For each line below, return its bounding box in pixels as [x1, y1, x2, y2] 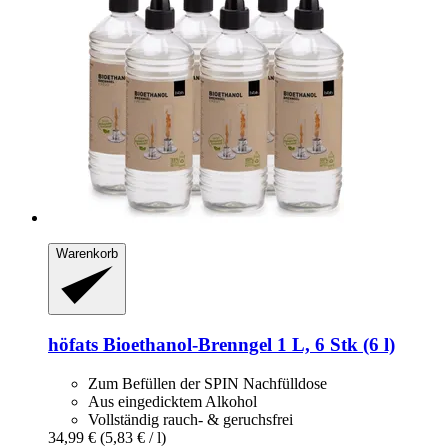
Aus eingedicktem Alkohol [88, 392, 257, 410]
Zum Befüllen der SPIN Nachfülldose [88, 374, 327, 392]
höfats [48, 333, 98, 355]
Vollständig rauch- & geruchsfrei [88, 410, 293, 428]
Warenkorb [56, 245, 118, 261]
